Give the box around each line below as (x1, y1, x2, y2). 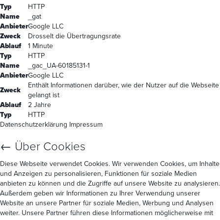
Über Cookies (12, 139, 85, 154)
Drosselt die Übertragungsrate (28, 31, 121, 40)
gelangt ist (28, 90, 59, 99)
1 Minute (28, 41, 53, 50)
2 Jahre (28, 100, 51, 109)
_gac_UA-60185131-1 (28, 61, 90, 70)
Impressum (69, 120, 103, 129)
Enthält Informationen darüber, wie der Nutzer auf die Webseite (28, 81, 219, 89)
